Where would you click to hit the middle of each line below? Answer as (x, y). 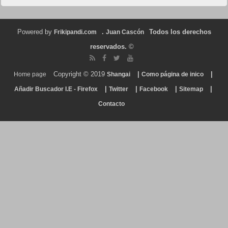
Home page (30, 75)
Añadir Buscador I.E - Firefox (56, 89)
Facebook (153, 89)
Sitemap (191, 89)
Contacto (111, 104)
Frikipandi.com (75, 32)
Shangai (118, 75)
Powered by (35, 32)
